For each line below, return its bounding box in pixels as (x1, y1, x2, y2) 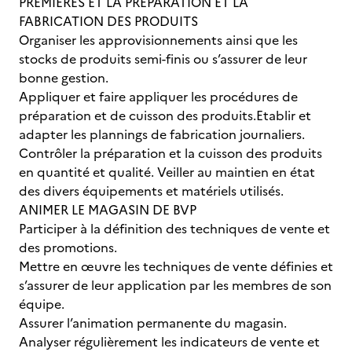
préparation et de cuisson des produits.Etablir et (19, 106, 311, 125)
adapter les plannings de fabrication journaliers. (19, 125, 305, 144)
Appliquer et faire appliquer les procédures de (19, 87, 298, 106)
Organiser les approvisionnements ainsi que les (19, 31, 298, 49)
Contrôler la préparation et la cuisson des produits (19, 144, 322, 163)
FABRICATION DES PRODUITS (19, 12, 198, 31)
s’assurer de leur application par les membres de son (19, 276, 332, 295)
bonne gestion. (19, 68, 108, 87)
